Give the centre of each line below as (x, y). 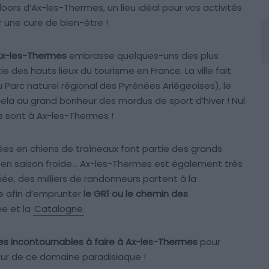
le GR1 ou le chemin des (136, 194)
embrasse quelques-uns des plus (143, 56)
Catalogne (59, 209)
